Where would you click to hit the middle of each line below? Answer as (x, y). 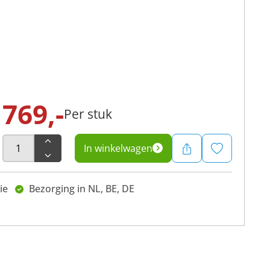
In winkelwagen (118, 148)
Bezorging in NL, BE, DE (80, 188)
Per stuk (88, 114)
